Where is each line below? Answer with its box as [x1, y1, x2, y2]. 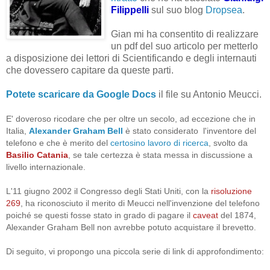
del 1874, [221, 210, 256, 220]
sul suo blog [151, 4, 206, 15]
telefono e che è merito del [6, 137, 110, 148]
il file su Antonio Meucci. [159, 89, 262, 99]
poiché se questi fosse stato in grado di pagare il [6, 210, 193, 220]
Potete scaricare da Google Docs [6, 89, 156, 99]
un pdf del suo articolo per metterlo [111, 40, 258, 51]
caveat [193, 210, 221, 220]
